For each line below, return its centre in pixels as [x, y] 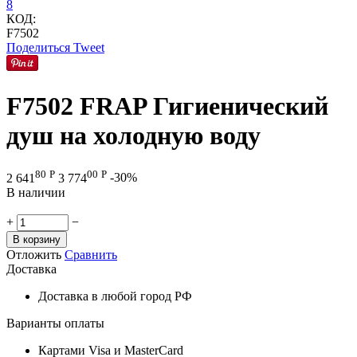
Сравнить [91, 254]
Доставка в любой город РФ [115, 296]
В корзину [37, 239]
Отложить [34, 254]
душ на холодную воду [133, 135]
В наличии [36, 192]
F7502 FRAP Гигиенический [167, 106]
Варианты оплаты [55, 323]
